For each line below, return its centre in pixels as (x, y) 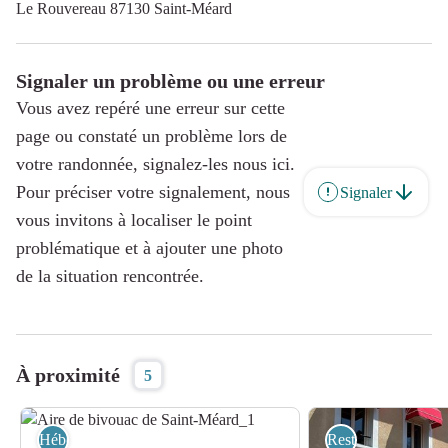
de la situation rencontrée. (110, 276)
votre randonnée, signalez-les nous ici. (155, 164)
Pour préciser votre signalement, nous (153, 192)
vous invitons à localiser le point (134, 220)
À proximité (68, 375)
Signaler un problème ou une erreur (170, 81)
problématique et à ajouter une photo (149, 248)
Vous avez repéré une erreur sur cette (150, 108)
